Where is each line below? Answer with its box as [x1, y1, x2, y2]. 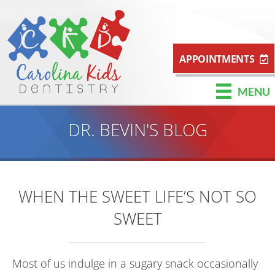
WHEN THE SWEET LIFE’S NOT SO [18, 185, 257, 207]
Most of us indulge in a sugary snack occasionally [12, 256, 258, 271]
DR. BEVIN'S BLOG [68, 118, 207, 141]
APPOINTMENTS [179, 52, 255, 66]
